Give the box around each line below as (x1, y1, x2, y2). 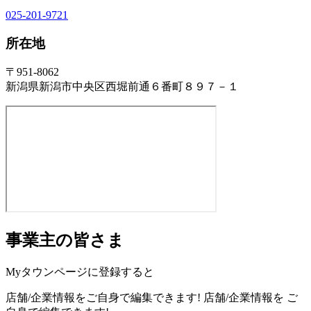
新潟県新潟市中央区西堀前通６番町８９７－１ (6, 81, 239, 93)
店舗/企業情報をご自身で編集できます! (6, 292, 201, 304)
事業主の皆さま (6, 231, 124, 250)
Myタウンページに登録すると (6, 266, 154, 278)
